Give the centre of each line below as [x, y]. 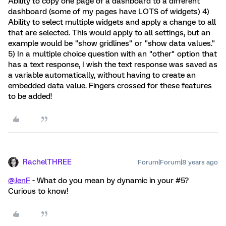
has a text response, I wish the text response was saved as [113, 64]
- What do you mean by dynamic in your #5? [109, 180]
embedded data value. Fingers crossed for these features [110, 86]
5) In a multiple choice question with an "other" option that [112, 54]
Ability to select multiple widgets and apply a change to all [112, 22]
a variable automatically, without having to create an [102, 75]
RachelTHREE [47, 162]
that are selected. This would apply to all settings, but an [109, 33]
